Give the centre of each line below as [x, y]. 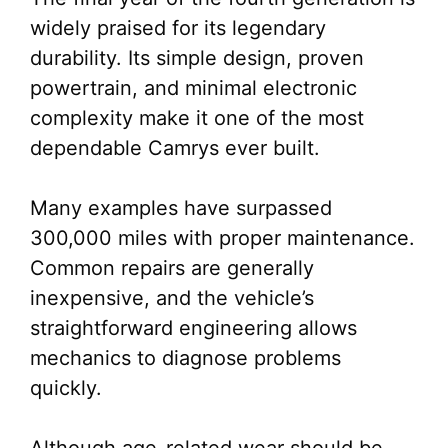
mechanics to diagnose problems [185, 358]
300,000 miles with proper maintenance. [222, 238]
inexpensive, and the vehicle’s [172, 298]
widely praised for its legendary [178, 28]
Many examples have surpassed [181, 208]
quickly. [66, 388]
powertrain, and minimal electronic [193, 88]
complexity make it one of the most [197, 118]
